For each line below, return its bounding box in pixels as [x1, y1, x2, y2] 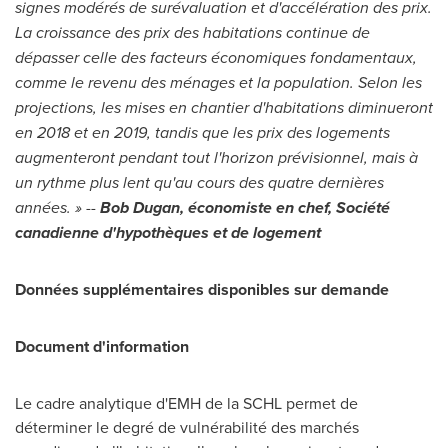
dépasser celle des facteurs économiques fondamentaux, [15, 46, 417, 69]
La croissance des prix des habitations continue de [15, 21, 370, 44]
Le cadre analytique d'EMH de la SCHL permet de [15, 392, 358, 414]
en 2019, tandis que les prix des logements [88, 121, 390, 144]
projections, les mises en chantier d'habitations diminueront [15, 96, 433, 119]
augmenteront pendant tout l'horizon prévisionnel [15, 146, 364, 169]
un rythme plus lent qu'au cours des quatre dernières [15, 171, 384, 194]
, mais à [364, 146, 418, 169]
